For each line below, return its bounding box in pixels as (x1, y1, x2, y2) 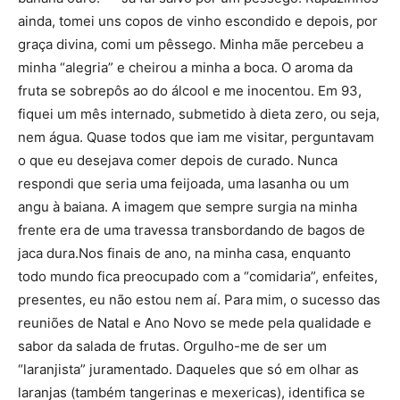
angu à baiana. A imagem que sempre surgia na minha (18, 198, 357, 215)
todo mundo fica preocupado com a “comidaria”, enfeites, (18, 268, 378, 285)
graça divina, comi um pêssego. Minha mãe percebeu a (18, 36, 363, 53)
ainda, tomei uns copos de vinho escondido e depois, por (18, 12, 378, 29)
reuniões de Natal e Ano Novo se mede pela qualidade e (18, 314, 371, 331)
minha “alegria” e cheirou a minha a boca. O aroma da (18, 59, 353, 76)
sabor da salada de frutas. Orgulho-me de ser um (18, 337, 327, 354)
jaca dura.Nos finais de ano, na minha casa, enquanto (18, 245, 351, 262)
